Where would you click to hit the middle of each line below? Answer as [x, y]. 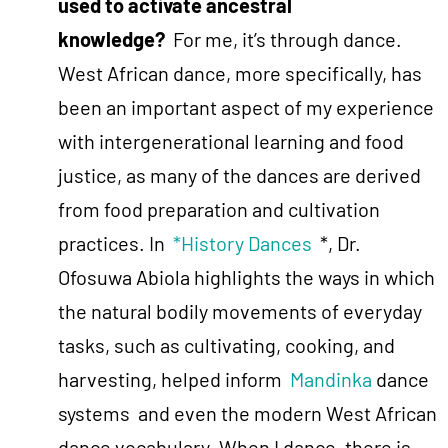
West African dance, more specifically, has [240, 72]
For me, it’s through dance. [283, 38]
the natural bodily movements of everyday [240, 310]
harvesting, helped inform [174, 378]
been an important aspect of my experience [246, 106]
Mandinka [331, 378]
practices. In [115, 242]
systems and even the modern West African [247, 412]
